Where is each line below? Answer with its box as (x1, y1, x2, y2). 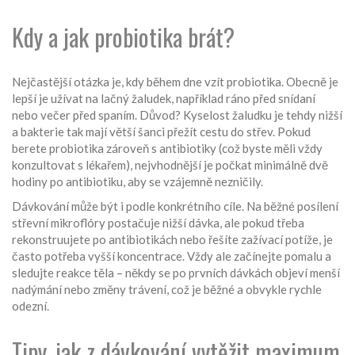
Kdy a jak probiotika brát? (12, 19, 235, 55)
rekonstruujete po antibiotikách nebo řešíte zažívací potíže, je (12, 232, 333, 246)
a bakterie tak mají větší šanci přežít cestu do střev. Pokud (12, 124, 311, 139)
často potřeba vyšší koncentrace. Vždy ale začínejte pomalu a (12, 249, 331, 263)
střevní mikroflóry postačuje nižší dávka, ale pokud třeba (12, 216, 304, 230)
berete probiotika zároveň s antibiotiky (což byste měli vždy (12, 141, 323, 155)
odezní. (12, 299, 49, 313)
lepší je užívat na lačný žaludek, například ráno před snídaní (12, 91, 315, 105)
